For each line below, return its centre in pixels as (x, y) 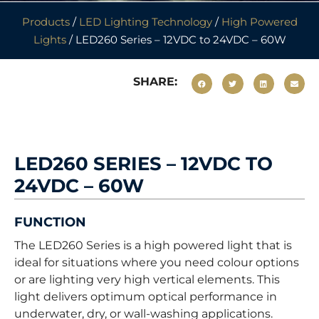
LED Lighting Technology (145, 22)
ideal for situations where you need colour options (157, 262)
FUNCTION (50, 222)
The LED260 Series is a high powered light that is (153, 245)
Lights (49, 40)
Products (46, 22)
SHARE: (155, 82)
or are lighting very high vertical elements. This (147, 279)
